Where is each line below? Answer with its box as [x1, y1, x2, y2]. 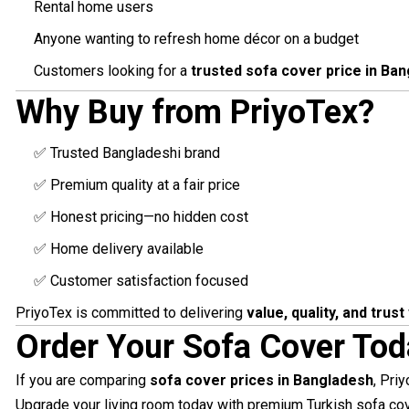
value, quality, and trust [246, 304, 404, 322]
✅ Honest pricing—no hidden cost [33, 208, 248, 226]
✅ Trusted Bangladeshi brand [33, 144, 220, 163]
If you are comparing [15, 372, 150, 390]
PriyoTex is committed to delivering [15, 304, 246, 322]
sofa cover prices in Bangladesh [149, 372, 373, 390]
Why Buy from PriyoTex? [15, 93, 374, 132]
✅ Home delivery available [33, 240, 204, 258]
